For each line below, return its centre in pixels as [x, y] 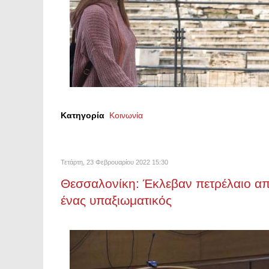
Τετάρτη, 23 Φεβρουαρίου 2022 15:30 [114, 162]
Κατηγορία [83, 115]
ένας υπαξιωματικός [116, 200]
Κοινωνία [126, 115]
